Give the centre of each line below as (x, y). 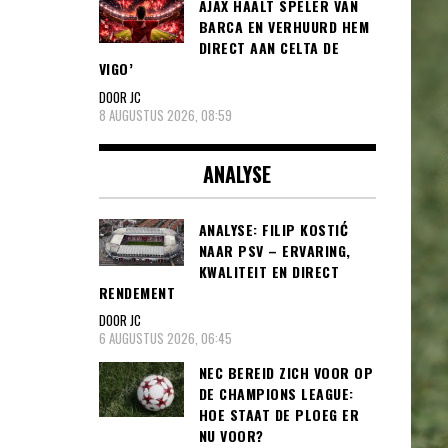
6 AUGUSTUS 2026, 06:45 (165, 338)
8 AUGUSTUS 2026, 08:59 (165, 114)
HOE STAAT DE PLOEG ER (278, 415)
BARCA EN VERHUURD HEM (283, 27)
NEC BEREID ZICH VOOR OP (285, 373)
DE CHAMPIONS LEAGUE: (276, 394)
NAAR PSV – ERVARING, (274, 250)
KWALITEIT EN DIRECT (268, 271)
